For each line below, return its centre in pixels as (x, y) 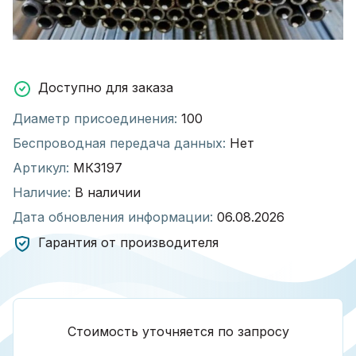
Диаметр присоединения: (95, 118)
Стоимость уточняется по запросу (178, 331)
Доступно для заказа (106, 88)
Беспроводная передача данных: (119, 143)
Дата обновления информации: (113, 217)
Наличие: (42, 192)
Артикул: (41, 168)
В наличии (106, 192)
